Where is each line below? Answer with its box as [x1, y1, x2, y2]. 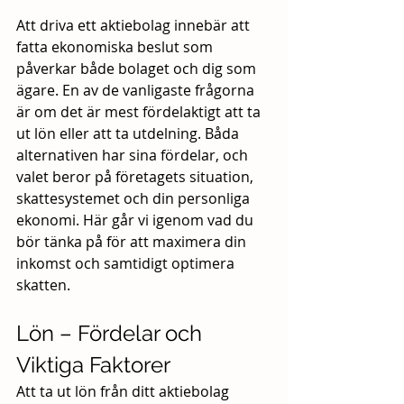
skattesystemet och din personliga [16, 188, 253, 209]
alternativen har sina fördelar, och [16, 145, 252, 166]
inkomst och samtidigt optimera [16, 253, 238, 274]
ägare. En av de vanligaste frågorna [16, 80, 258, 101]
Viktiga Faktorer [16, 352, 170, 379]
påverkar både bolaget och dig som [16, 59, 260, 79]
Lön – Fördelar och [16, 320, 207, 347]
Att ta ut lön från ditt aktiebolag [16, 381, 233, 402]
